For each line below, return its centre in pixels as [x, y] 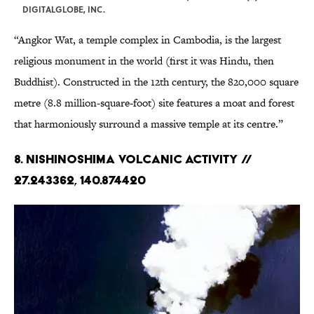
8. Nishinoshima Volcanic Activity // [133, 159]
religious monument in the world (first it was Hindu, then [144, 61]
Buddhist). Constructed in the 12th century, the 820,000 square [156, 82]
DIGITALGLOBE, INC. [64, 9]
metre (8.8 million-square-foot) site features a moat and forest [154, 103]
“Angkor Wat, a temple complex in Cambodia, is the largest [148, 40]
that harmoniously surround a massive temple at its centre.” [149, 124]
